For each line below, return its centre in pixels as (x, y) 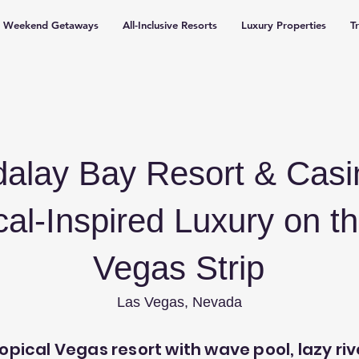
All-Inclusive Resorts (170, 25)
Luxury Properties (284, 25)
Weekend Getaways (51, 25)
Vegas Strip (179, 268)
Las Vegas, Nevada (179, 302)
